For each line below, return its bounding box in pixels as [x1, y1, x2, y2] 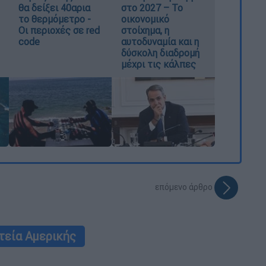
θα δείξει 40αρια [18, 2, 90, 14]
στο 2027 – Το [121, 2, 183, 14]
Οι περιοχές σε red [18, 24, 100, 37]
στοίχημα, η [121, 24, 170, 37]
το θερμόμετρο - [18, 13, 91, 26]
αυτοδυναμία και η [121, 36, 199, 48]
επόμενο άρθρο [155, 182, 215, 192]
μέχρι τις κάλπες [121, 58, 197, 71]
